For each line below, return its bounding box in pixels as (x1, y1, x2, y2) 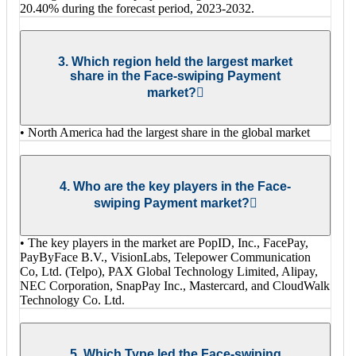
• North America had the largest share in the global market (20, 126, 310, 140)
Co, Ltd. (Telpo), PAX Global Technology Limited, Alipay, (20, 265, 318, 279)
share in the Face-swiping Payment (70, 69, 281, 83)
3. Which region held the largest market (58, 55, 292, 69)
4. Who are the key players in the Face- (60, 180, 291, 194)
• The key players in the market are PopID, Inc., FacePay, (20, 236, 308, 250)
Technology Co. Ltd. (20, 293, 125, 308)
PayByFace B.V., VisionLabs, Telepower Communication (20, 250, 311, 265)
